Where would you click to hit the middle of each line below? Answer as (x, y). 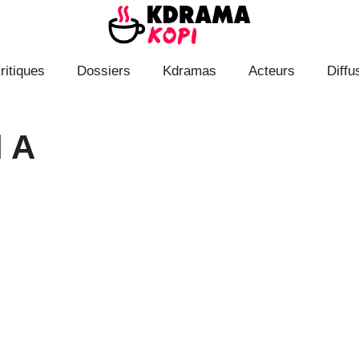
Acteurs (271, 71)
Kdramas (189, 71)
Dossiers (103, 71)
